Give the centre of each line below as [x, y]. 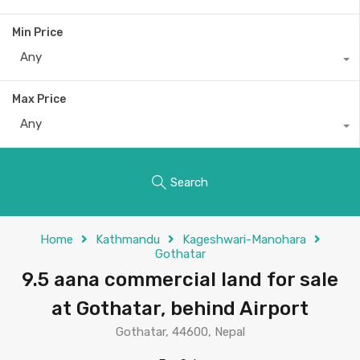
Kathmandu [127, 239]
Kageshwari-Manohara [244, 239]
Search [189, 182]
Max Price [39, 99]
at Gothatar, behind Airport [180, 309]
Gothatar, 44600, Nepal [180, 332]
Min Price [37, 33]
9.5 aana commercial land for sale [180, 280]
